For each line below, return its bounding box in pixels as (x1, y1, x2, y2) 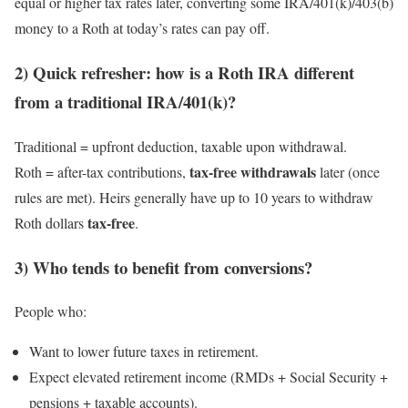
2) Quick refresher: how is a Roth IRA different (15, 60, 354, 86)
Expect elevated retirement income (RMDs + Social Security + (29, 367, 388, 387)
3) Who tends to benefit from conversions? (15, 254, 312, 280)
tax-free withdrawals (189, 160, 316, 182)
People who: (15, 301, 87, 321)
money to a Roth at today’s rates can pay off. (15, 18, 270, 38)
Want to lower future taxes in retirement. (29, 342, 259, 362)
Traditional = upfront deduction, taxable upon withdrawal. (15, 136, 347, 156)
